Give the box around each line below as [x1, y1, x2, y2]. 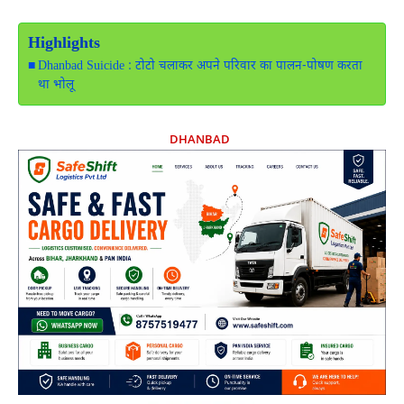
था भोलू [37, 78, 74, 95]
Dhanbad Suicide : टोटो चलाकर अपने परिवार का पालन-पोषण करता [37, 59, 363, 76]
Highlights [28, 33, 100, 55]
